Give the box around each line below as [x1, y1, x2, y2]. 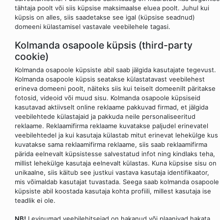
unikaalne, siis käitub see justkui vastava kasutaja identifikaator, [15, 168, 209, 177]
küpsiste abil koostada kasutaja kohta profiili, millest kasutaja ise [15, 187, 211, 195]
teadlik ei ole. [15, 196, 55, 205]
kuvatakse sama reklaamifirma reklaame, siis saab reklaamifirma [15, 140, 207, 149]
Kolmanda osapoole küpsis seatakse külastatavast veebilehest [15, 75, 205, 83]
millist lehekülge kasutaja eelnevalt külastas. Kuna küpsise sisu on [15, 159, 217, 167]
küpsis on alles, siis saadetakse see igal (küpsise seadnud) [15, 13, 195, 21]
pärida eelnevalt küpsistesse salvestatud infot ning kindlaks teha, [15, 150, 215, 158]
